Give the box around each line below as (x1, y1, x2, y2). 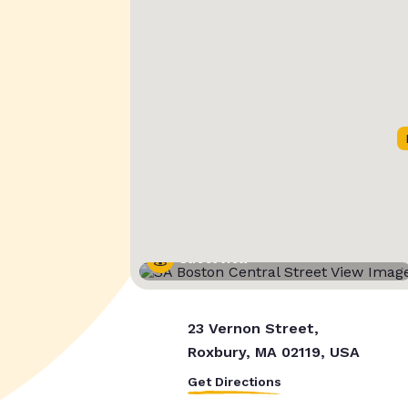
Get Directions (187, 374, 281, 390)
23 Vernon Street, (187, 320, 319, 338)
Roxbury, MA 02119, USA (187, 343, 360, 362)
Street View (178, 253, 249, 267)
